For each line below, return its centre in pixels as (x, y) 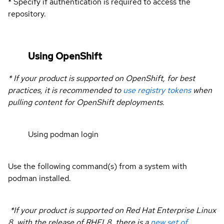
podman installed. (39, 178)
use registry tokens (157, 90)
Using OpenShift (65, 56)
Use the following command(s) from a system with (97, 166)
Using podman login (63, 134)
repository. (27, 14)
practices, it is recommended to (65, 90)
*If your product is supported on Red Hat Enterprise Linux (112, 210)
